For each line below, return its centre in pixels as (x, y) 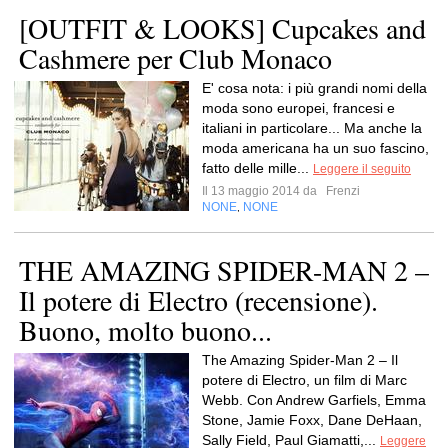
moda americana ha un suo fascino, (315, 148)
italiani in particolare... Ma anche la (312, 128)
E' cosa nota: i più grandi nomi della (314, 88)
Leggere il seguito (362, 169)
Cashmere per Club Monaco (175, 58)
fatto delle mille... (257, 168)
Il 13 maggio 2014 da (262, 191)
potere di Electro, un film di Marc (304, 380)
